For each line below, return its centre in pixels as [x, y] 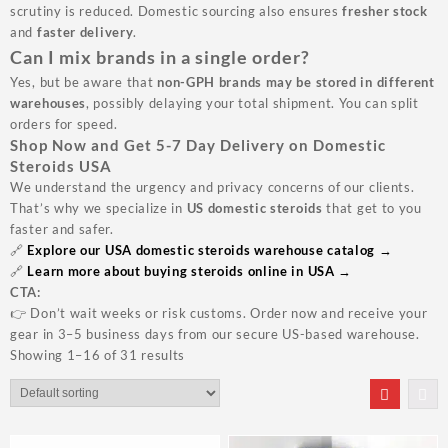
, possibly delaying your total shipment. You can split [252, 103]
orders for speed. [64, 124]
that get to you [372, 208]
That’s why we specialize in [98, 208]
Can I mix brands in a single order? [160, 57]
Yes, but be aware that [84, 82]
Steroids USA [61, 166]
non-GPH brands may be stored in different [296, 82]
